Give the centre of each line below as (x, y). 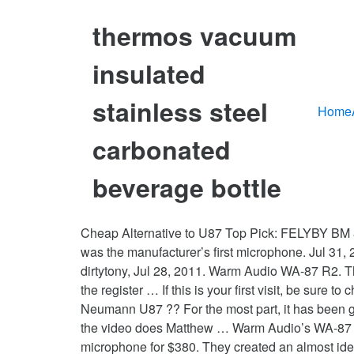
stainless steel (180, 112)
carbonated (162, 150)
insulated (149, 74)
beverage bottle (187, 188)
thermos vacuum (194, 36)
